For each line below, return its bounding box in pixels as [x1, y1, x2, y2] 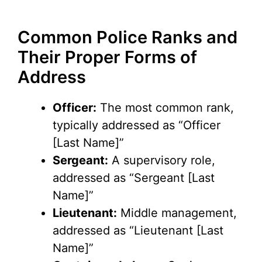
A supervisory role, [108, 153, 215, 168]
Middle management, [117, 206, 237, 220]
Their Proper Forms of [18, 47, 197, 68]
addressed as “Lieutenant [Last [53, 223, 223, 238]
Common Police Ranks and [18, 27, 237, 48]
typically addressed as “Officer [53, 118, 220, 133]
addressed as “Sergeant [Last [53, 171, 215, 185]
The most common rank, [96, 101, 234, 115]
